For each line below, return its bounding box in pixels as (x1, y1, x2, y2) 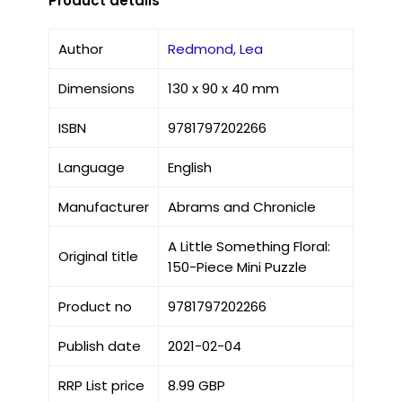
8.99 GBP (167, 375, 225, 395)
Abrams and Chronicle (167, 197, 316, 216)
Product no (57, 296, 132, 316)
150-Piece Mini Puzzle (167, 257, 307, 276)
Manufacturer (57, 197, 149, 216)
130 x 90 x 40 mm (167, 78, 279, 98)
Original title (57, 246, 138, 266)
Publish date (57, 336, 141, 355)
